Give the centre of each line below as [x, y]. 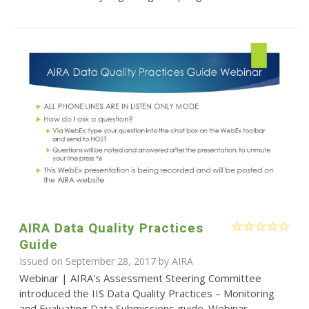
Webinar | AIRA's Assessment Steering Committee [140, 278]
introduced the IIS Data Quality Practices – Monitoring [147, 293]
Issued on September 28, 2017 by [95, 261]
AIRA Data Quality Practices [111, 228]
